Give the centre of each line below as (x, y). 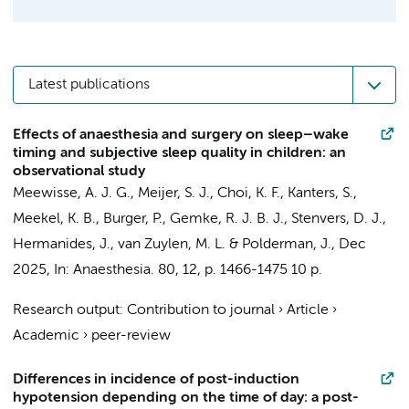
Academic (46, 336)
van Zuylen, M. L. (172, 245)
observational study (79, 172)
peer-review (131, 336)
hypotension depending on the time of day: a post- (186, 398)
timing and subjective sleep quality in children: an (179, 153)
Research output (66, 310)
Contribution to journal (201, 310)
